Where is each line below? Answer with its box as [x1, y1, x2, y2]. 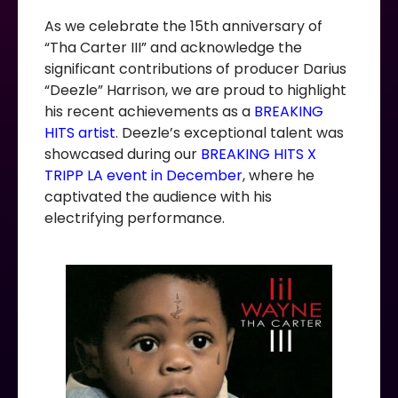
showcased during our [44, 143, 201, 164]
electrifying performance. [44, 207, 225, 228]
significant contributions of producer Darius [44, 58, 346, 79]
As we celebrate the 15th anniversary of [44, 15, 322, 36]
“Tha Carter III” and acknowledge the [44, 36, 302, 58]
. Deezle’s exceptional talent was [115, 122, 344, 143]
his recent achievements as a [44, 100, 254, 122]
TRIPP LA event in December [44, 164, 243, 186]
